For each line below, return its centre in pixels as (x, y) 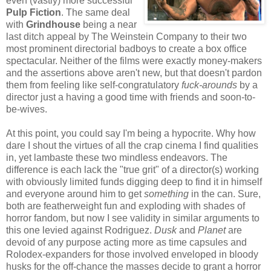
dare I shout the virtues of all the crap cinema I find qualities (132, 145)
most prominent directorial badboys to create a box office (126, 48)
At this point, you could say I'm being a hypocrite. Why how (131, 133)
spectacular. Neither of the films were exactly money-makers (134, 60)
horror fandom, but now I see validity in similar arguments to (133, 218)
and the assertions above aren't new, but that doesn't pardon (134, 73)
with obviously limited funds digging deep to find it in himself (134, 181)
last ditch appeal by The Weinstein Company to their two (126, 36)
